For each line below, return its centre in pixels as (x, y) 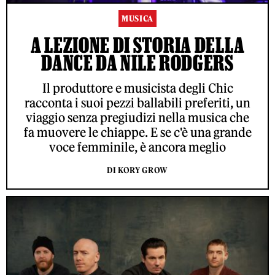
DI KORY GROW (137, 171)
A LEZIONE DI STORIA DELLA (137, 45)
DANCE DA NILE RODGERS (137, 63)
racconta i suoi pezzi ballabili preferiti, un (137, 103)
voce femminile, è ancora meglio (137, 147)
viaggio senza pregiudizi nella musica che (137, 118)
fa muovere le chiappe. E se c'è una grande (137, 133)
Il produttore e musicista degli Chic (137, 88)
